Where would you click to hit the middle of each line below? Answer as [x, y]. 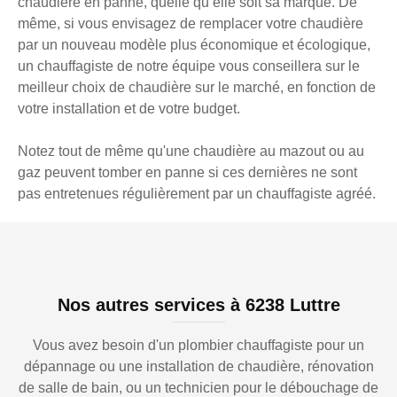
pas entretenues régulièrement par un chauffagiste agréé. [197, 194]
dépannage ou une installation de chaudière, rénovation [198, 367]
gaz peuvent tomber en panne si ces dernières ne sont [187, 173]
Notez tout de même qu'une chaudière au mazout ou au [191, 152]
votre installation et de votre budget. [129, 109]
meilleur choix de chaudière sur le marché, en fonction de [197, 88]
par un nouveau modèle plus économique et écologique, [194, 45]
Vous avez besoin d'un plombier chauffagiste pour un [198, 346]
